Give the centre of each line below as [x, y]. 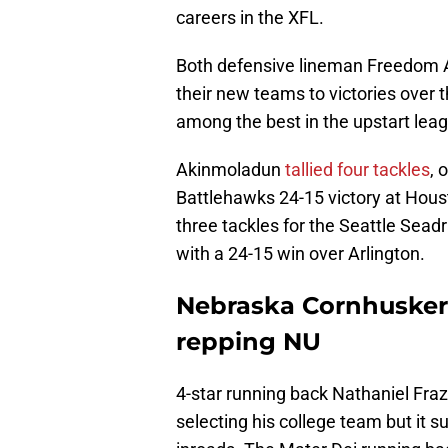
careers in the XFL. [250, 18]
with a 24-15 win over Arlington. [300, 254]
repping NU [248, 342]
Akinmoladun [230, 170]
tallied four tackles [357, 170]
